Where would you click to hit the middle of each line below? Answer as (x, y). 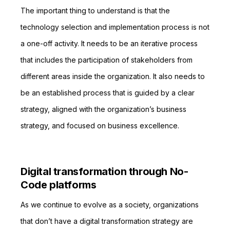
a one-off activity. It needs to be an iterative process (109, 43)
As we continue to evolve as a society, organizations (110, 205)
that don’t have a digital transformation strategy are (107, 221)
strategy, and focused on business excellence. (100, 126)
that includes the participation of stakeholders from (107, 60)
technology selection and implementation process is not (115, 27)
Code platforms (59, 185)
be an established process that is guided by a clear (108, 93)
